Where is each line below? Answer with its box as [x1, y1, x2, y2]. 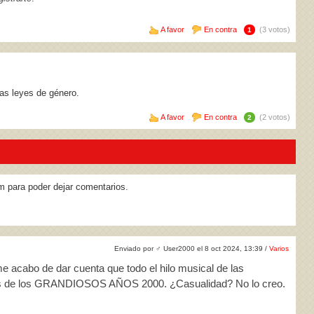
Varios [269, 245, 289, 252]
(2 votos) [259, 113, 290, 121]
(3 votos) [259, 25, 290, 34]
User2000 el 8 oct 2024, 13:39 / [161, 245, 269, 252]
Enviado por [114, 245, 156, 252]
